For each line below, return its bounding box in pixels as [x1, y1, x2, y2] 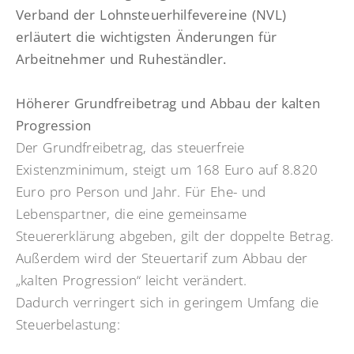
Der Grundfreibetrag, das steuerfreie [16, 138, 245, 157]
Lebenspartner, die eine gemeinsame [16, 205, 247, 224]
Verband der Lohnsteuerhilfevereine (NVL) [16, 6, 286, 24]
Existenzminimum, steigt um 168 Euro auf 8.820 [16, 160, 318, 179]
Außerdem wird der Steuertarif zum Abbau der [16, 249, 308, 268]
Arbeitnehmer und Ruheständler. [16, 50, 227, 69]
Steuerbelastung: [16, 315, 120, 334]
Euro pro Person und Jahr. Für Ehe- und [16, 183, 266, 201]
